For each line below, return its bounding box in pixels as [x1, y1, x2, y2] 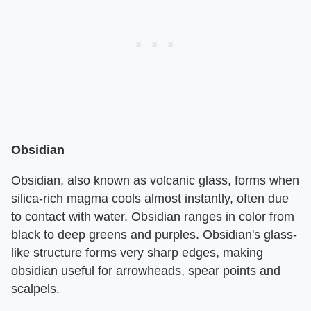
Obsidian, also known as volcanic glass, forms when [11, 174, 299, 188]
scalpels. [11, 282, 60, 296]
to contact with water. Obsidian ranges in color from [11, 210, 294, 224]
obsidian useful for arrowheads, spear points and [11, 264, 280, 278]
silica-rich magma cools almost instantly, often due [11, 192, 289, 206]
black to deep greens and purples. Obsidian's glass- [11, 228, 297, 242]
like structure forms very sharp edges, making [11, 246, 263, 260]
